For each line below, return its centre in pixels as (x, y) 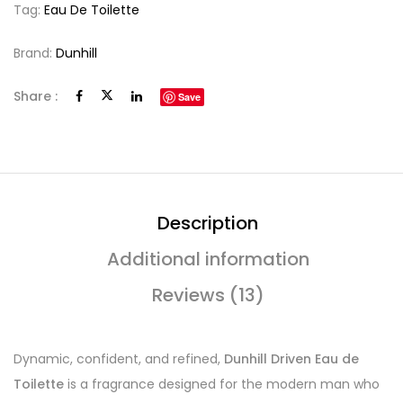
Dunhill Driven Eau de (291, 358)
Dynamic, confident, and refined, (119, 358)
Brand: (35, 53)
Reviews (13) (208, 295)
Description (208, 223)
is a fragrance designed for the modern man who (222, 384)
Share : (36, 96)
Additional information (208, 259)
